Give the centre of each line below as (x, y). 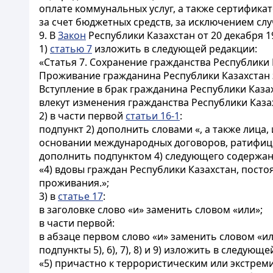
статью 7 (71, 49)
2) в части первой (82, 116)
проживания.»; (74, 183)
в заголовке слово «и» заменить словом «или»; (151, 210)
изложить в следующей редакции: (175, 49)
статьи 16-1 (153, 116)
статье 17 (80, 196)
